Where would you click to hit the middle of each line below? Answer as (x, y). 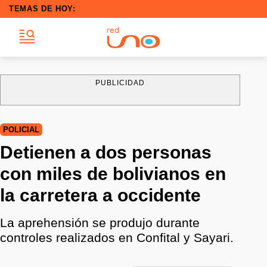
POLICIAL (21, 130)
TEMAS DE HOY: (42, 9)
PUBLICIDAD (120, 83)
